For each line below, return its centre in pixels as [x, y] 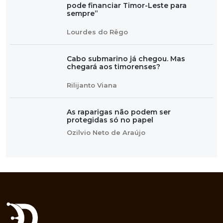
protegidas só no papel [110, 120]
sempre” [82, 14]
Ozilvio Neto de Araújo [106, 133]
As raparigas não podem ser [119, 112]
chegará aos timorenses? [113, 67]
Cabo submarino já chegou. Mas [126, 59]
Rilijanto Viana [92, 85]
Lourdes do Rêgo [97, 32]
